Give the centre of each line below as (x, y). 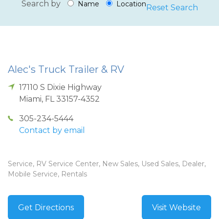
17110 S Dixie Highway (61, 88)
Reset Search (172, 8)
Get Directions (46, 208)
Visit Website (176, 208)
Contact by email (52, 131)
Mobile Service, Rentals (47, 174)
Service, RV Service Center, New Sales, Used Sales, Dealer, (107, 164)
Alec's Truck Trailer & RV (66, 70)
